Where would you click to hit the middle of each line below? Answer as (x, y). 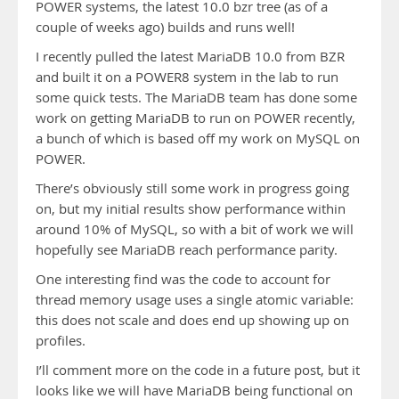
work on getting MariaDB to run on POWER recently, (195, 118)
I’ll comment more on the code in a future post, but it (198, 370)
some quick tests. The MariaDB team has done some (196, 98)
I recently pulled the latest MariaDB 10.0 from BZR (190, 57)
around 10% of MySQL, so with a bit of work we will (195, 229)
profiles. (61, 341)
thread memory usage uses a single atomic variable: (195, 300)
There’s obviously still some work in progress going (192, 188)
